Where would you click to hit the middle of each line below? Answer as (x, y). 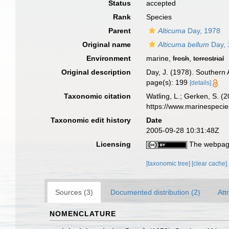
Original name (107, 44)
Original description (96, 72)
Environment (109, 58)
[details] (201, 83)
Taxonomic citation (98, 96)
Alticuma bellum (184, 44)
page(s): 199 (168, 82)
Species (159, 17)
